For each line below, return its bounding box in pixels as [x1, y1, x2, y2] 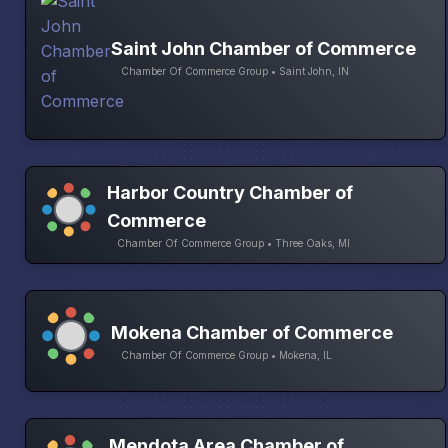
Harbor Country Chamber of [107, 182, 354, 204]
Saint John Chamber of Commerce [111, 37, 416, 59]
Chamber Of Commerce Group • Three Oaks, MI [117, 237, 351, 250]
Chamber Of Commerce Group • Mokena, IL [121, 349, 332, 362]
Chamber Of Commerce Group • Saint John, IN [121, 64, 349, 77]
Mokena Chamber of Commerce [111, 322, 393, 344]
